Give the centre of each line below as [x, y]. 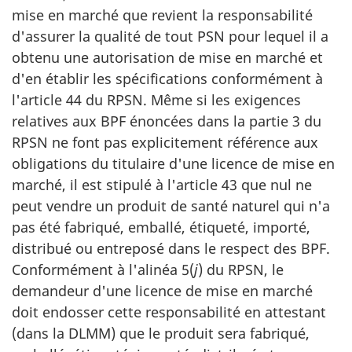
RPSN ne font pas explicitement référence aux [165, 142]
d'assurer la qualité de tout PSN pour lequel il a [170, 36]
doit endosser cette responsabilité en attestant [169, 312]
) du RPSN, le [241, 269]
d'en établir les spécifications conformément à [167, 79]
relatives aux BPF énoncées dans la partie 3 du [167, 121]
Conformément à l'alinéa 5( [103, 269]
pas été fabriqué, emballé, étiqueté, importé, [161, 227]
